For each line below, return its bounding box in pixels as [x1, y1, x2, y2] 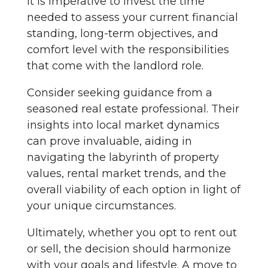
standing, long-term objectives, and [27, 26, 218, 40]
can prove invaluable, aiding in [27, 134, 192, 148]
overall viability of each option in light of [27, 182, 240, 196]
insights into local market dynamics [27, 118, 220, 132]
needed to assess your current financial [27, 10, 238, 24]
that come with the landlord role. [27, 59, 203, 72]
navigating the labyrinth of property [27, 150, 219, 164]
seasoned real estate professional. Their [27, 102, 239, 115]
